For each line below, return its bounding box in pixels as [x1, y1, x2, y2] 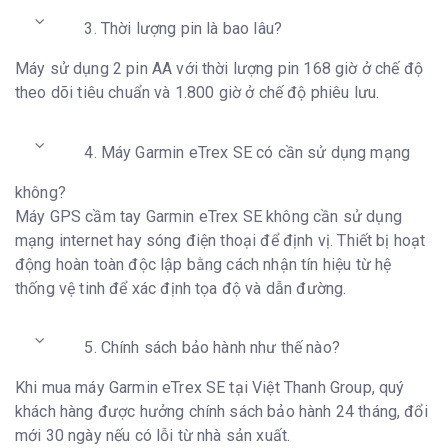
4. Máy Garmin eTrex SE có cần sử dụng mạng [84, 142, 411, 162]
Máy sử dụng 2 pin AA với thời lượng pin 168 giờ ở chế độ [15, 59, 423, 79]
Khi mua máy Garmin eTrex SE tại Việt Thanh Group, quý [15, 377, 405, 397]
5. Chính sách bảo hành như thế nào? [84, 337, 340, 357]
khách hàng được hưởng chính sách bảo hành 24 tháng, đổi [15, 401, 428, 421]
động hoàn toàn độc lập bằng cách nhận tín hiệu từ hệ [15, 254, 392, 274]
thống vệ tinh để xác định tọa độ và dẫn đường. [15, 278, 347, 298]
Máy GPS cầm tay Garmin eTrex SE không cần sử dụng [15, 206, 402, 226]
